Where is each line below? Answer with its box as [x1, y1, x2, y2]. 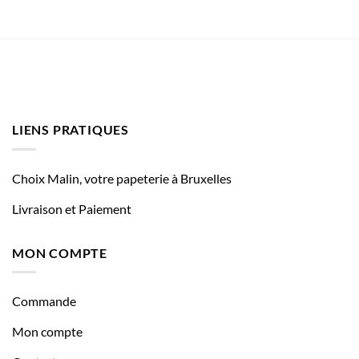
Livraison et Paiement [12, 200, 131, 216]
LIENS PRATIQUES [12, 122, 129, 138]
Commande [12, 293, 76, 309]
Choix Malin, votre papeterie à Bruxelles [12, 170, 232, 186]
